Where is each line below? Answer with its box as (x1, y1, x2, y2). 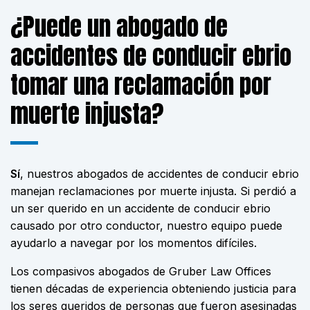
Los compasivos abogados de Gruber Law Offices (10, 264, 271, 278)
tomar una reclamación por (10, 66, 271, 103)
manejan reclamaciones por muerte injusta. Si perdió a (10, 184, 296, 198)
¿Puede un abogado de (10, 8, 228, 45)
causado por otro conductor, (10, 219, 167, 232)
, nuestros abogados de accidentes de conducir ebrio (20, 167, 299, 181)
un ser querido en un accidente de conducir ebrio (10, 201, 271, 215)
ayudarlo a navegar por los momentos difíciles (10, 236, 254, 250)
